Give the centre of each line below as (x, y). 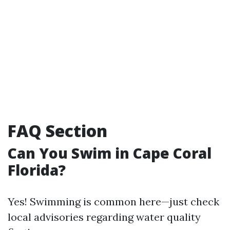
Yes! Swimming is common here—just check (113, 202)
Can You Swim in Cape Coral (110, 153)
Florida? (37, 170)
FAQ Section (57, 131)
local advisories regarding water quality (104, 217)
